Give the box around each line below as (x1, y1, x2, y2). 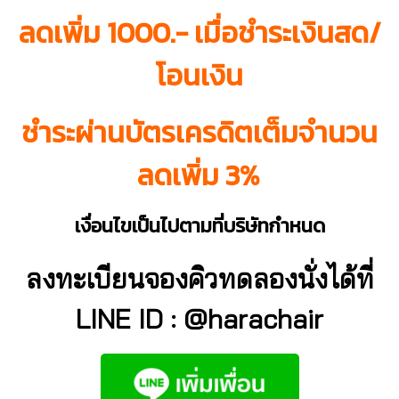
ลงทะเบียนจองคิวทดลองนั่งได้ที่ (25, 261, 374, 296)
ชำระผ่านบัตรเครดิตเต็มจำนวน (21, 110, 378, 154)
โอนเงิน (156, 53, 243, 97)
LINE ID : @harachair (76, 301, 323, 336)
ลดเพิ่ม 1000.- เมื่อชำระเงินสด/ (18, 11, 381, 54)
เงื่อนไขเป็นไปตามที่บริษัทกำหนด (74, 210, 325, 240)
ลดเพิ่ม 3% (136, 153, 260, 197)
